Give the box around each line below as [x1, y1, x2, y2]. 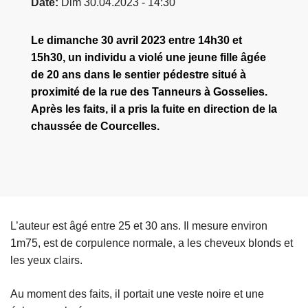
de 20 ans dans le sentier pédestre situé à [31, 69, 246, 81]
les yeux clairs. [10, 254, 82, 267]
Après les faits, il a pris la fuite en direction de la [31, 103, 277, 115]
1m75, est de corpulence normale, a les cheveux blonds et [10, 237, 293, 250]
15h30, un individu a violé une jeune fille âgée [31, 52, 266, 64]
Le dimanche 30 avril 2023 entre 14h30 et [31, 34, 242, 47]
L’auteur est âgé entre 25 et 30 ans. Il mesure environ [10, 220, 267, 232]
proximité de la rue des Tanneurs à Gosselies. [31, 86, 267, 98]
